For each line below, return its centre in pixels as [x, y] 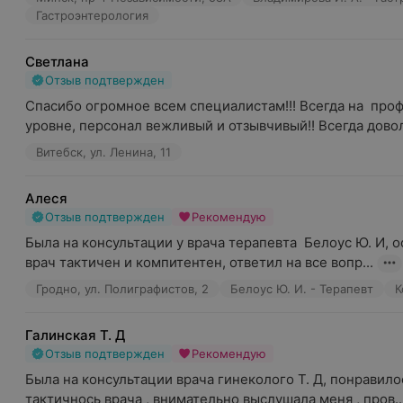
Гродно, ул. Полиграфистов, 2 [122, 289]
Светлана [57, 62]
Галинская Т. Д [75, 335]
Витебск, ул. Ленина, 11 [103, 152]
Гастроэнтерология [92, 15]
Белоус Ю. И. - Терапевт [302, 289]
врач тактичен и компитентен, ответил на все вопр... [199, 262]
